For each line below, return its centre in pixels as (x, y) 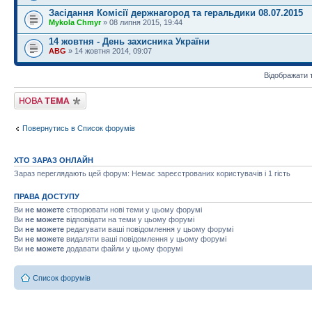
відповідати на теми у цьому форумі (129, 219)
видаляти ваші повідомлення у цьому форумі (145, 239)
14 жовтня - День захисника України (129, 41)
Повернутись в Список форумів (79, 128)
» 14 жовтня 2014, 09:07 (109, 51)
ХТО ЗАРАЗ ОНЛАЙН (54, 160)
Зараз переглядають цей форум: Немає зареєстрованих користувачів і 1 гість (152, 173)
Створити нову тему (50, 96)
